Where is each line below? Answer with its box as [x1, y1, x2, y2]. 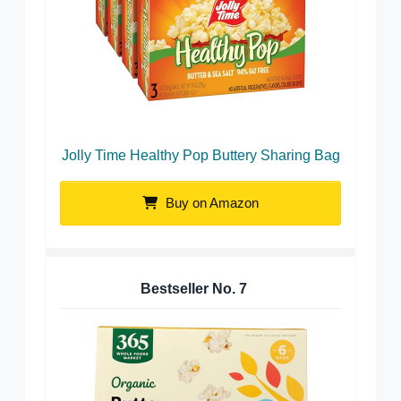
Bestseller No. [141, 280, 239, 296]
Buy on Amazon [162, 194, 259, 210]
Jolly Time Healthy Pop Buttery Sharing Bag [61, 147, 340, 163]
